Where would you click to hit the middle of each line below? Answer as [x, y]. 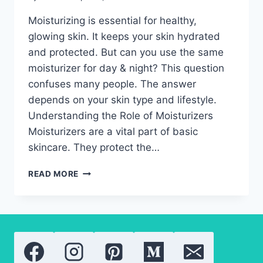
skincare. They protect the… [94, 148]
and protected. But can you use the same [126, 53]
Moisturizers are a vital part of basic [113, 132]
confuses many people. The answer [112, 84]
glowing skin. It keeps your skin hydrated [124, 37]
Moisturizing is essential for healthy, [112, 21]
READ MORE [54, 174]
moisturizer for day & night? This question [126, 68]
